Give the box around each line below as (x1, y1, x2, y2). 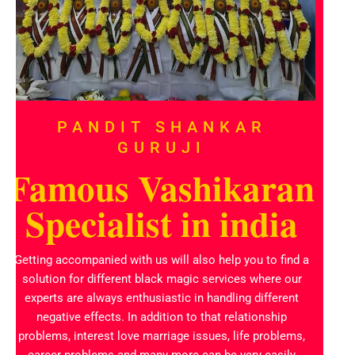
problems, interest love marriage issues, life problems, (18, 329, 305, 344)
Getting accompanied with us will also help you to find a (14, 253, 309, 268)
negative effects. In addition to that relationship (36, 310, 287, 325)
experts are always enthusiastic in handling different (25, 291, 299, 306)
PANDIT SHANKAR (56, 117, 267, 137)
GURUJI (117, 138, 206, 158)
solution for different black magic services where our (21, 272, 302, 287)
